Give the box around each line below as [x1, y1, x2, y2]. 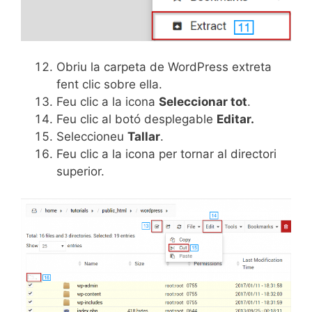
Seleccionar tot [159, 95, 247, 109]
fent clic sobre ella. [56, 77, 162, 92]
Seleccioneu [56, 130, 127, 144]
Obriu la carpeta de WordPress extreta [56, 60, 272, 75]
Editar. [217, 112, 254, 127]
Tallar [127, 130, 160, 144]
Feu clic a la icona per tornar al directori [56, 147, 276, 162]
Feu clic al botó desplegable [56, 112, 217, 127]
